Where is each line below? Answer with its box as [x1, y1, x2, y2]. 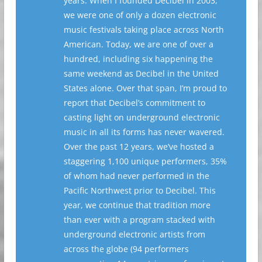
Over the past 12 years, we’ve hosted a [63, 140, 214, 152]
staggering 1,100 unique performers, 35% [63, 155, 227, 167]
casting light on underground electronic [63, 111, 220, 123]
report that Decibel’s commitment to [63, 96, 205, 108]
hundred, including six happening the [63, 53, 213, 64]
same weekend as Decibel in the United [63, 67, 219, 79]
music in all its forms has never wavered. [63, 126, 225, 137]
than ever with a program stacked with [63, 213, 215, 225]
